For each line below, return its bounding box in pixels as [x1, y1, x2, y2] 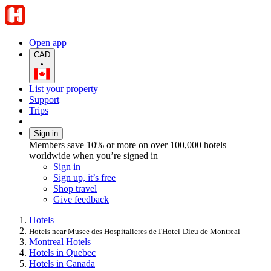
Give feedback [53, 194, 109, 204]
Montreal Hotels [29, 236, 91, 247]
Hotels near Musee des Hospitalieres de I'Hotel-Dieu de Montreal [29, 226, 240, 236]
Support [29, 94, 59, 105]
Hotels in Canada [29, 258, 95, 269]
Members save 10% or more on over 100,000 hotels [29, 139, 226, 150]
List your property [29, 83, 98, 94]
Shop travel [53, 183, 97, 194]
